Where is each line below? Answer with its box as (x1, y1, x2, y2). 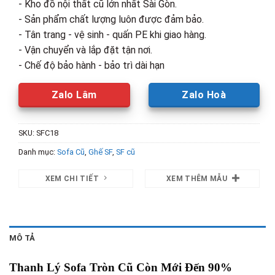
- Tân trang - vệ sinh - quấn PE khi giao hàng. (18, 29, 206, 41)
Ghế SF (88, 147, 112, 157)
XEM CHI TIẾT (45, 174, 99, 183)
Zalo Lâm (51, 89, 97, 101)
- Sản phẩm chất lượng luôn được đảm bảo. (18, 14, 204, 26)
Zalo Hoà (182, 89, 227, 101)
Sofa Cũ (56, 147, 85, 157)
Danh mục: (18, 147, 57, 157)
